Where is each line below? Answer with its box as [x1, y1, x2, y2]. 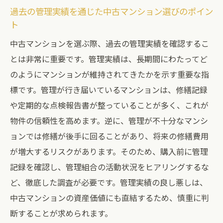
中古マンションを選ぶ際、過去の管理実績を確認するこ [10, 37, 209, 49]
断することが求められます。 [10, 207, 112, 219]
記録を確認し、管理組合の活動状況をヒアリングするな [10, 161, 209, 173]
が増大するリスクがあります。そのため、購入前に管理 [10, 145, 208, 157]
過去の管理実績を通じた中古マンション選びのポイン [10, 5, 213, 17]
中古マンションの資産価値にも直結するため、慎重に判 [10, 192, 209, 204]
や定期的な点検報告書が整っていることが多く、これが [10, 99, 209, 111]
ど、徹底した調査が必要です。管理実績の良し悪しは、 [10, 176, 208, 188]
